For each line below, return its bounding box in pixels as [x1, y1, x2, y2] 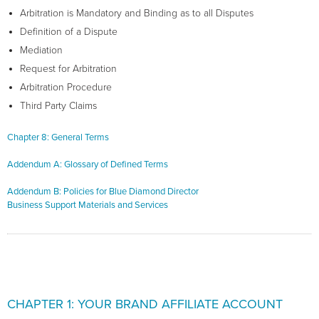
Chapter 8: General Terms [7, 132, 109, 144]
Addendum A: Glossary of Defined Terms [7, 159, 168, 171]
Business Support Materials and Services [7, 199, 168, 211]
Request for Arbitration [20, 63, 117, 75]
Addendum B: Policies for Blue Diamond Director [7, 186, 199, 198]
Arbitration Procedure [20, 81, 112, 94]
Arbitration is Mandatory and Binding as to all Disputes [20, 7, 253, 20]
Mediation [20, 44, 63, 57]
